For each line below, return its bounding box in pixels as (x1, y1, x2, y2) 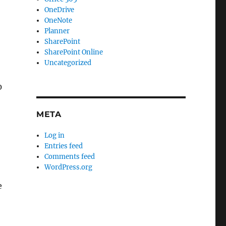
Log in (44, 131, 65, 140)
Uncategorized (44, 59, 92, 67)
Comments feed (44, 152, 95, 161)
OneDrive (44, 6, 75, 14)
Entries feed (44, 142, 83, 150)
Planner (44, 27, 70, 35)
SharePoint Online (44, 48, 103, 56)
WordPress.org (44, 163, 93, 172)
